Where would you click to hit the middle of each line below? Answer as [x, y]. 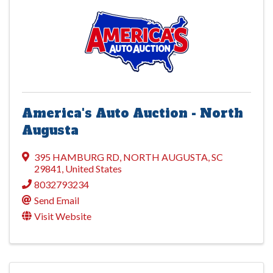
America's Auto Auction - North [133, 113]
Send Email [57, 200]
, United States [92, 168]
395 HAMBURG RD [77, 157]
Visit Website [63, 216]
